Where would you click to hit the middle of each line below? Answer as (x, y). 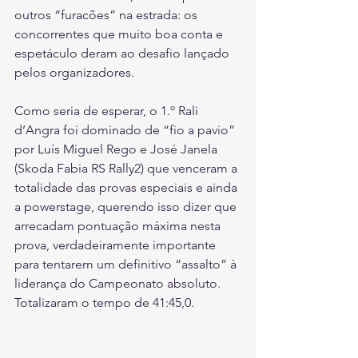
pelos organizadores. (74, 73)
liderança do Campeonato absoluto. (119, 284)
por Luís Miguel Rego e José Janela (117, 149)
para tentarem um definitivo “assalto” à (127, 265)
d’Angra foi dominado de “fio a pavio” (126, 130)
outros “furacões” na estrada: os (107, 15)
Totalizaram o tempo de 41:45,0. (104, 303)
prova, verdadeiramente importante (117, 245)
